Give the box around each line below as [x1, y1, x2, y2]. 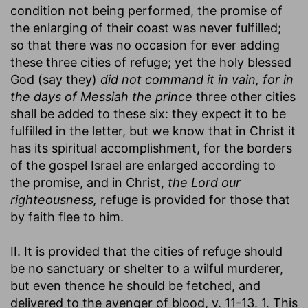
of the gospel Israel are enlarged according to [10, 157, 276, 173]
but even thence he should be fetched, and [10, 278, 261, 293]
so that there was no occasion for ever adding [10, 37, 280, 52]
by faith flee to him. [10, 209, 124, 224]
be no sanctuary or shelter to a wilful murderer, [10, 261, 283, 276]
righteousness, [10, 192, 97, 207]
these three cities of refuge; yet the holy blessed [10, 54, 291, 69]
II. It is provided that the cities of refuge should [10, 243, 283, 258]
